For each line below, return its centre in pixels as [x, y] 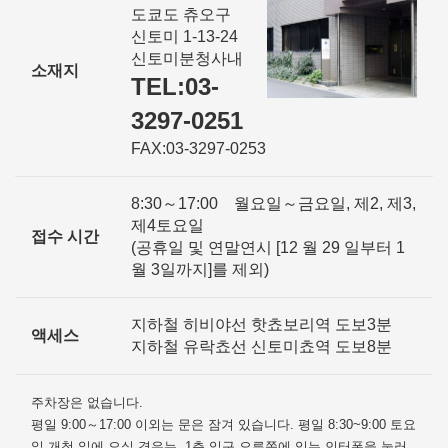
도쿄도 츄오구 [181, 14]
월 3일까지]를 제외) [200, 269]
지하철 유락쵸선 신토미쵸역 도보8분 [261, 346]
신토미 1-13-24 [184, 36]
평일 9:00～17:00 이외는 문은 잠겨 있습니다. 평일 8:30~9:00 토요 [223, 424]
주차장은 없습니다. [87, 402]
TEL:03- [175, 86]
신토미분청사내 [187, 58]
